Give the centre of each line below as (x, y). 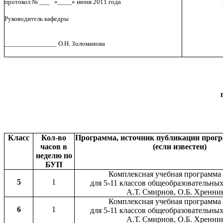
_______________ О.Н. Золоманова (55, 44)
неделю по (54, 156)
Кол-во (54, 138)
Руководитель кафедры (37, 19)
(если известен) (179, 147)
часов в (54, 147)
